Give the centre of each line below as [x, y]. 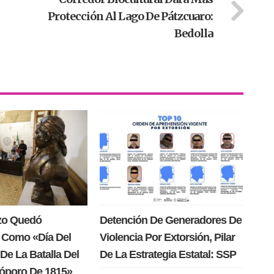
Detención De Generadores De [170, 220]
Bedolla [193, 33]
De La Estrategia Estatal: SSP [168, 255]
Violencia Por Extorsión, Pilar [167, 238]
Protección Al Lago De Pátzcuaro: [130, 16]
